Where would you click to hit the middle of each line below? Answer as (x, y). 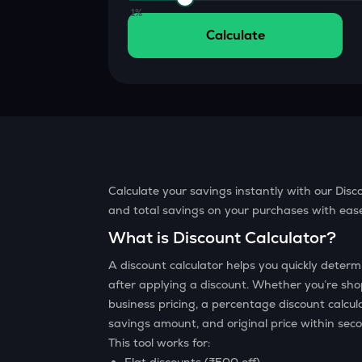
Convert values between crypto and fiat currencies (190, 18)
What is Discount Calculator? (223, 238)
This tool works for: (160, 343)
